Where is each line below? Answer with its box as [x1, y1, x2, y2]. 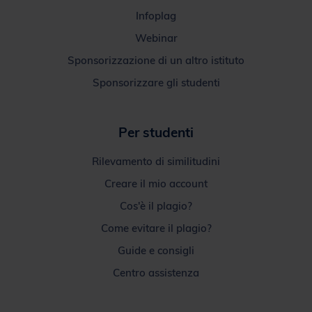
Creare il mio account [104, 176, 208, 190]
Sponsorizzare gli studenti [92, 75, 220, 89]
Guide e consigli [118, 243, 194, 257]
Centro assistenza [113, 265, 199, 279]
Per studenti [118, 123, 194, 141]
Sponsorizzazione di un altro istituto [68, 53, 244, 67]
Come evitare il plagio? [100, 221, 212, 235]
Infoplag [136, 8, 176, 22]
